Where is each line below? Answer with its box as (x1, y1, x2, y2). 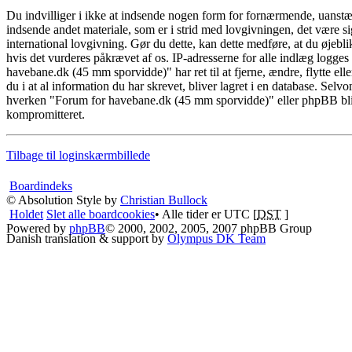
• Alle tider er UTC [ (155, 207, 257, 221)
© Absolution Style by (6, 192, 120, 207)
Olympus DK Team (167, 231, 266, 245)
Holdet (9, 207, 43, 221)
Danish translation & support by (6, 231, 167, 245)
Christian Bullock (120, 192, 207, 207)
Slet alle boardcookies (46, 207, 155, 221)
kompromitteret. (6, 107, 85, 121)
